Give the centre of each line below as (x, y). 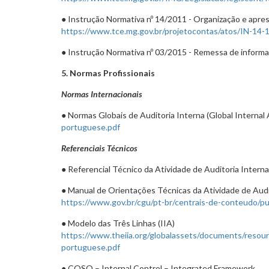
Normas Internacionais (102, 94)
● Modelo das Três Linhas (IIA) (118, 223)
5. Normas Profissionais (108, 73)
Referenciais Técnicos (99, 148)
